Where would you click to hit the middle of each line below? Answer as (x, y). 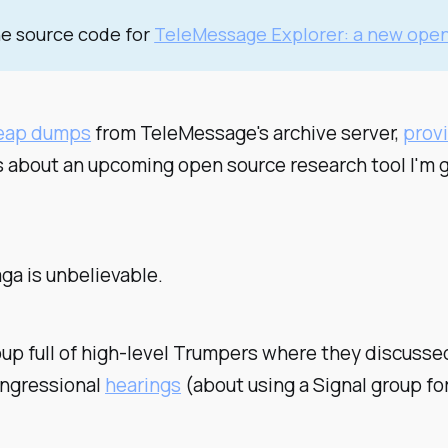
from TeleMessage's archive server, (247, 133)
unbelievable (102, 274)
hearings (143, 384)
